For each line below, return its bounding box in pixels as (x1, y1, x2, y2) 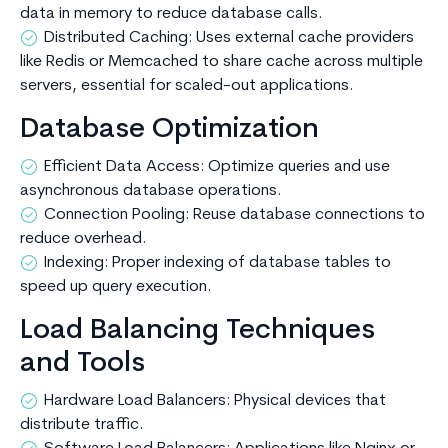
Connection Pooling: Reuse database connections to (44, 207, 425, 224)
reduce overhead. (20, 231, 147, 248)
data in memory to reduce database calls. (20, 6, 323, 23)
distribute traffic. (20, 417, 144, 434)
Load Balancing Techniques (20, 317, 375, 346)
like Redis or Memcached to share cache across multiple (20, 54, 423, 71)
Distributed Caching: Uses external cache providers (44, 30, 414, 47)
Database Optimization (20, 116, 319, 145)
